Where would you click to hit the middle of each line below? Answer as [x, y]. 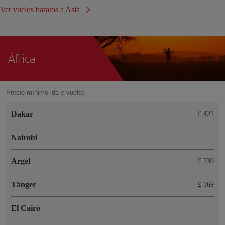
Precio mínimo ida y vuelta [45, 92]
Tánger [24, 184]
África [22, 58]
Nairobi [24, 137]
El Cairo [26, 208]
